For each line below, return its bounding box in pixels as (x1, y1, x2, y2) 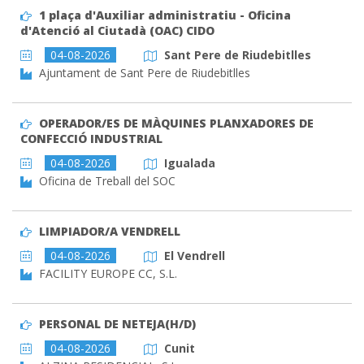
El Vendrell (163, 248, 225, 264)
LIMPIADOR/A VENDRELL (38, 223, 180, 240)
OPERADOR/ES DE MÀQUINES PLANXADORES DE (38, 115, 314, 132)
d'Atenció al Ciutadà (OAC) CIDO (20, 23, 214, 39)
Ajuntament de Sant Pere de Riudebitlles (35, 65, 250, 81)
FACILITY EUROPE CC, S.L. (35, 266, 177, 282)
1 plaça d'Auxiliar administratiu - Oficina (38, 7, 291, 24)
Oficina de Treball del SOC (35, 173, 175, 189)
